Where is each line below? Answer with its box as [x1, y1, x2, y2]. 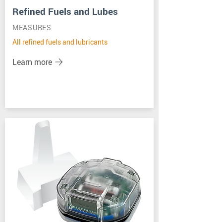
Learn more [12, 56, 52, 67]
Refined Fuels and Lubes [12, 5, 118, 18]
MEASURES [12, 23, 52, 32]
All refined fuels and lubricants [12, 37, 108, 47]
